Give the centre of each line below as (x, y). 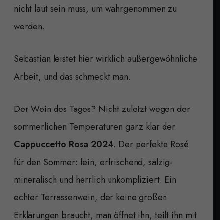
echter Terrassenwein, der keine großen (90, 197)
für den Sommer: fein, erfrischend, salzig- (93, 162)
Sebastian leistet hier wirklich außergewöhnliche (106, 59)
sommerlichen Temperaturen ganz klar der (95, 126)
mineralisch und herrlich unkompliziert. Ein (95, 179)
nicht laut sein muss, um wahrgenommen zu (95, 9)
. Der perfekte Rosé (151, 144)
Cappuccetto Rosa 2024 (64, 144)
